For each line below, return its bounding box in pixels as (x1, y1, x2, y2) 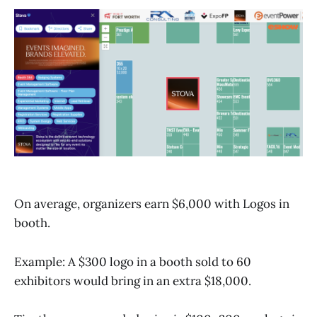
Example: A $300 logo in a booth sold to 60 (14, 253, 251, 270)
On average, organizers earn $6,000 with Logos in (14, 196, 289, 212)
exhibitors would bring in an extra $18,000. (14, 272, 251, 289)
